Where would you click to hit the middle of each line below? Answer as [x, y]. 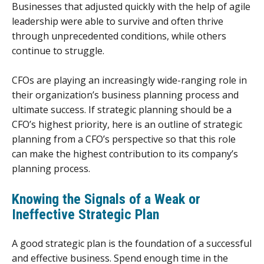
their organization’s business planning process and [125, 95]
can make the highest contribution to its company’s [125, 154]
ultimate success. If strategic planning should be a [122, 110]
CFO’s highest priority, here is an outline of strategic [127, 125]
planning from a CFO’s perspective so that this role [124, 139]
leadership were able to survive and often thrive [118, 21]
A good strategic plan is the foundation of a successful [132, 243]
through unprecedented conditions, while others [119, 36]
